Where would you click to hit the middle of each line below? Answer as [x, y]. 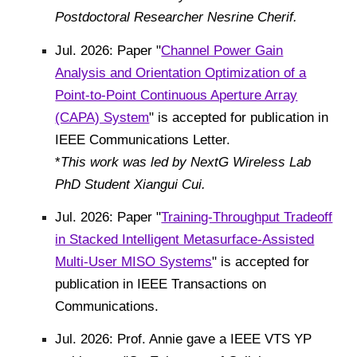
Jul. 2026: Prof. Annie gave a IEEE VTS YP [184, 339]
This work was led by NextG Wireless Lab [186, 161]
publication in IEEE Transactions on [161, 283]
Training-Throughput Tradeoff [247, 216]
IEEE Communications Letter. [143, 139]
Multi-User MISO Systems [134, 261]
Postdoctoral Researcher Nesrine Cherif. [177, 17]
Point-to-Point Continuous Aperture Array [177, 94]
